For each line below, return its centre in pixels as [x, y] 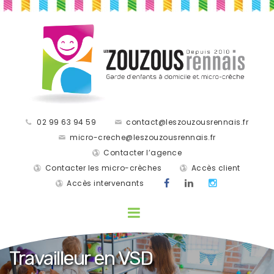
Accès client [216, 168]
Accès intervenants [106, 183]
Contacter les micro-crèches [103, 168]
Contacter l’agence [143, 152]
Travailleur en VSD [81, 258]
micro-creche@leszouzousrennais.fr [143, 137]
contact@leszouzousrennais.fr [187, 122]
